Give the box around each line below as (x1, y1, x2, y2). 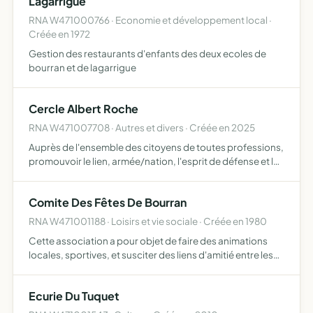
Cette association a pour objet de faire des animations (29, 235, 268, 247)
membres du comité (29, 263, 117, 275)
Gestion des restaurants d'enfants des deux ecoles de (29, 48, 266, 59)
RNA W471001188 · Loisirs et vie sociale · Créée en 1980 (29, 215, 267, 227)
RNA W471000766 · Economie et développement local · (29, 14, 272, 26)
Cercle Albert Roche (29, 101, 138, 116)
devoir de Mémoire (29, 169, 111, 181)
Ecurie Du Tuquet (29, 289, 119, 303)
